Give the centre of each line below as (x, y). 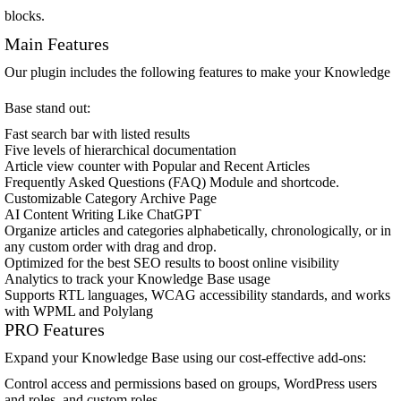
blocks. (25, 16)
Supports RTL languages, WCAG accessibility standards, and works (197, 295)
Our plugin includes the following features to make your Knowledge (197, 72)
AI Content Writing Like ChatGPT (103, 214)
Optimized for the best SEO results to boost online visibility (172, 263)
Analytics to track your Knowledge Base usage (137, 279)
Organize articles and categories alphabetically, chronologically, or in (198, 230)
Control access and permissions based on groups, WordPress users (191, 384)
